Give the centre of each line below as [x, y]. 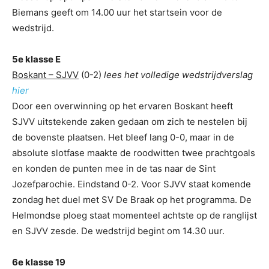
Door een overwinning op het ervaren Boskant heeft [122, 106]
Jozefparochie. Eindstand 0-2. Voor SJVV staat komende [131, 184]
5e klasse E [36, 59]
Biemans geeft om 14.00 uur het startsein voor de [117, 12]
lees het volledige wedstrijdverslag [178, 74]
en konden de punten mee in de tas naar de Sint [114, 168]
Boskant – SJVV [45, 74]
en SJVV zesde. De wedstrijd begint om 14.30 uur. [118, 231]
